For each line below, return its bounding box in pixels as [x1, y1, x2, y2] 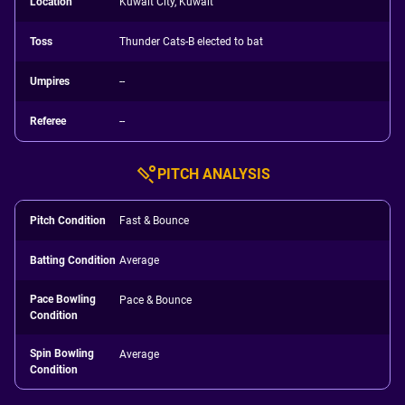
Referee [30, 115, 66, 127]
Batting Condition [30, 254, 116, 267]
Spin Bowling [30, 347, 94, 360]
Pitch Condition [30, 214, 106, 227]
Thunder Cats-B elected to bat [119, 35, 264, 48]
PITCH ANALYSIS [156, 165, 270, 183]
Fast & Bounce [119, 214, 190, 227]
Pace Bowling [30, 293, 96, 306]
